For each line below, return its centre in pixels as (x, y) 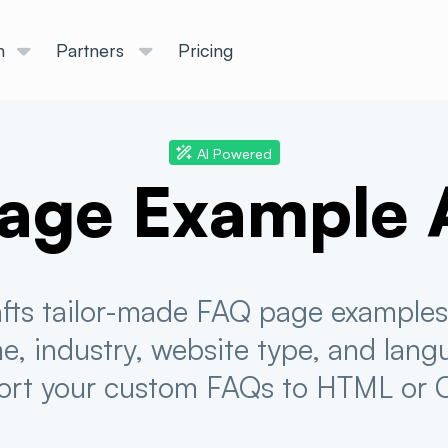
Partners (90, 49)
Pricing (205, 49)
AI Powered (234, 152)
